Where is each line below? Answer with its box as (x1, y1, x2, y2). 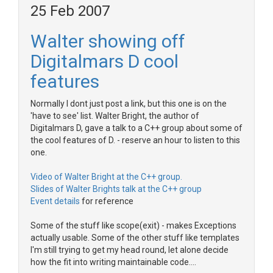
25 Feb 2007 (30, 2, 110, 19)
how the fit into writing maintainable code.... (30, 257, 196, 267)
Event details (30, 196, 80, 206)
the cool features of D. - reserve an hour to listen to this (30, 135, 240, 145)
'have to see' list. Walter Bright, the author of (30, 111, 199, 121)
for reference (80, 196, 133, 206)
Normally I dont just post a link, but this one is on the (30, 99, 227, 108)
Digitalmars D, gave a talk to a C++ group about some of (30, 123, 243, 133)
